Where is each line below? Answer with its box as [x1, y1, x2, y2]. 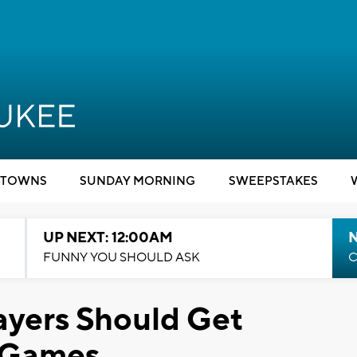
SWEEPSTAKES [228, 174, 318, 189]
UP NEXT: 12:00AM [42, 229, 173, 247]
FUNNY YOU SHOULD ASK [42, 249, 200, 265]
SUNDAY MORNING [80, 174, 195, 189]
